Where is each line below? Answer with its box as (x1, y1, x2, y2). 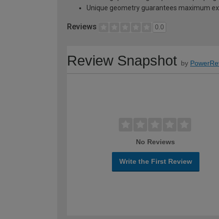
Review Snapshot (67, 52, 177, 68)
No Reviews (136, 137, 175, 146)
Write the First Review (119, 157, 192, 165)
